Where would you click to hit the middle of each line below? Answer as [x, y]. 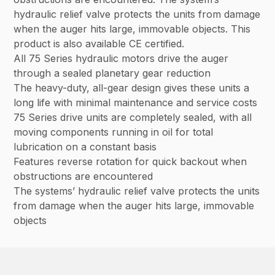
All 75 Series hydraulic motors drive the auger [121, 59]
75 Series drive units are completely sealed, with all [133, 118]
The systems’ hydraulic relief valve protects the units [137, 191]
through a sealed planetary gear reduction [112, 73]
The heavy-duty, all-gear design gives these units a [132, 88]
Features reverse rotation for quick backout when [130, 162]
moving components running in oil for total [114, 132]
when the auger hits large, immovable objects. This [132, 29]
